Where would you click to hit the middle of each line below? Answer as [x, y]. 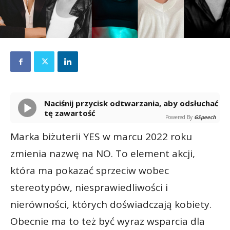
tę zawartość [70, 113]
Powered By [179, 117]
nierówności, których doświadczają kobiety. [111, 205]
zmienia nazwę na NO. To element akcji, [103, 154]
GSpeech [205, 117]
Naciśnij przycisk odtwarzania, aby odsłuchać [47, 103]
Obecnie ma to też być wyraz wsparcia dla [108, 222]
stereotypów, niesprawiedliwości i [89, 188]
